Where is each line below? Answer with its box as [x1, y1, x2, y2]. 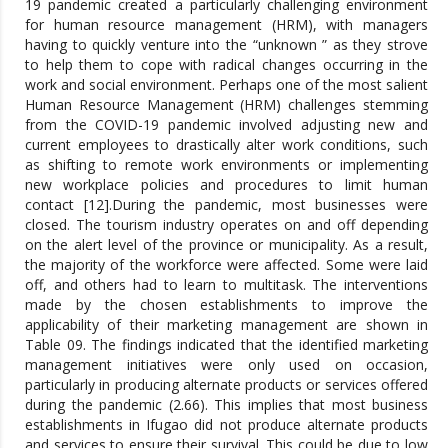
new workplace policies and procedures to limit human [25, 174, 428, 194]
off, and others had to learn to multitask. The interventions [25, 274, 428, 294]
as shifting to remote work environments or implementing [25, 154, 428, 174]
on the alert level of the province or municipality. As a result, [25, 234, 428, 254]
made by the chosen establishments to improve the [25, 294, 428, 314]
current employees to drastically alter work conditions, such [25, 134, 428, 154]
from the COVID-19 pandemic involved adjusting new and [25, 114, 428, 134]
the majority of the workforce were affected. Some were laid [25, 254, 428, 274]
